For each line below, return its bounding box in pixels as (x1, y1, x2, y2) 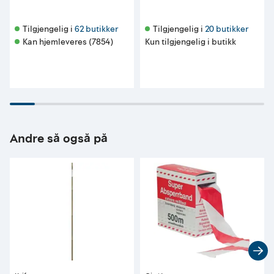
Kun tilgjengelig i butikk (145, 36, 236, 48)
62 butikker (75, 23, 118, 35)
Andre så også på (10, 130, 108, 148)
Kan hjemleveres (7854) (23, 36, 113, 48)
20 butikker (205, 23, 248, 35)
